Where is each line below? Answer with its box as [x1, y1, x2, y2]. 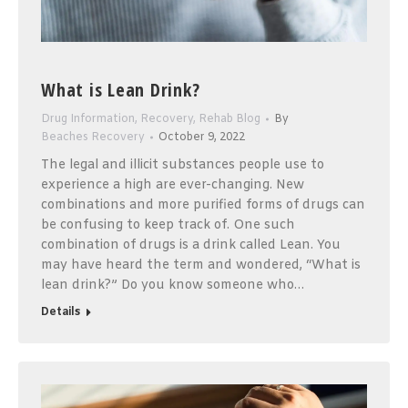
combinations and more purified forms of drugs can [41, 197, 365, 215]
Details [41, 305, 80, 321]
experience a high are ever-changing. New [41, 177, 304, 195]
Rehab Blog [199, 112, 260, 127]
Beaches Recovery [41, 130, 145, 146]
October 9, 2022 [158, 130, 245, 146]
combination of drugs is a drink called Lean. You [41, 237, 341, 255]
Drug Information [41, 112, 135, 127]
